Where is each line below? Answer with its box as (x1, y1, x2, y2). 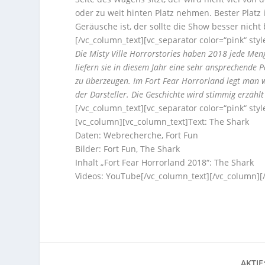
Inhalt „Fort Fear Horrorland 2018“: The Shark (75, 157, 254, 169)
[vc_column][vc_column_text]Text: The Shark (75, 116, 250, 128)
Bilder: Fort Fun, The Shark (75, 143, 180, 155)
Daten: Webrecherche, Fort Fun (75, 130, 199, 141)
